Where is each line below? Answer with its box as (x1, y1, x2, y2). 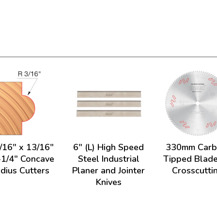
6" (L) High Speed (73, 141, 144, 153)
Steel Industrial (77, 153, 139, 165)
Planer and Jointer (72, 165, 145, 176)
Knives (95, 176, 122, 188)
